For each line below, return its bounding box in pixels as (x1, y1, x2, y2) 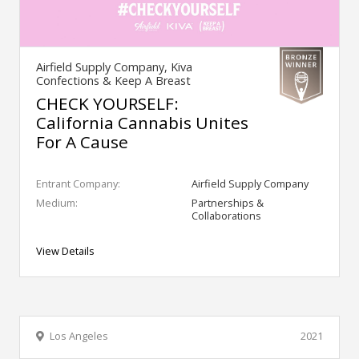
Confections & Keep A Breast (36, 73, 191, 89)
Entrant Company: (36, 176, 120, 192)
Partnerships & (192, 196, 264, 211)
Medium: (36, 196, 78, 211)
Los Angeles (50, 329, 108, 344)
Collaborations (192, 208, 261, 224)
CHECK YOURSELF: (36, 92, 179, 115)
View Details (36, 244, 95, 259)
